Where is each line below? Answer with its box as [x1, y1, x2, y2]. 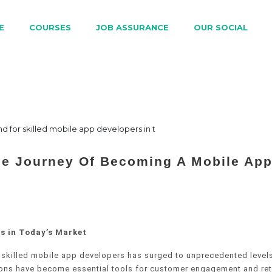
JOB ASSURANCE [96, 22, 169, 32]
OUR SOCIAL [194, 22, 248, 32]
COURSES [29, 22, 71, 32]
